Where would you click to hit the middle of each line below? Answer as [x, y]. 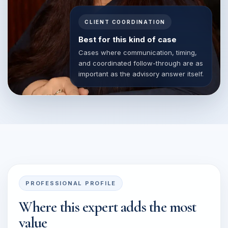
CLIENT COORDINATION [125, 22]
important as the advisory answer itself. [141, 74]
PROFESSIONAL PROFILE [71, 183]
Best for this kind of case [127, 39]
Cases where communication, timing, [138, 52]
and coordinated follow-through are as [141, 63]
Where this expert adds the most [108, 207]
